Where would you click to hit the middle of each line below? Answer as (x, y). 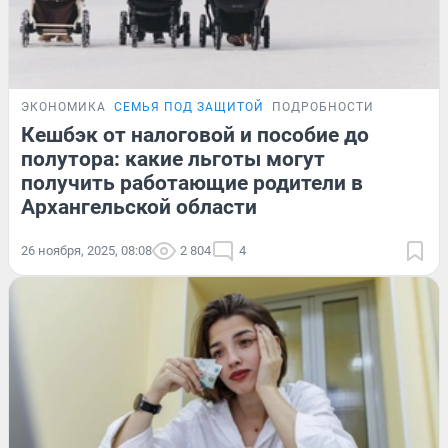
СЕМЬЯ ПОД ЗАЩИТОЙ (189, 107)
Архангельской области (139, 207)
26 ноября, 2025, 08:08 (86, 251)
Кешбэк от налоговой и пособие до (195, 135)
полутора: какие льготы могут (173, 159)
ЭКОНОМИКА (63, 107)
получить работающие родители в (192, 183)
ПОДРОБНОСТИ (323, 107)
